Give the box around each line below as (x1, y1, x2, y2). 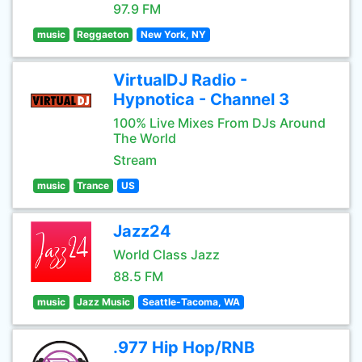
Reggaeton (77, 28, 129, 40)
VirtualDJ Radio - (113, 70, 247, 90)
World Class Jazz (113, 246, 220, 263)
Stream (113, 152, 157, 168)
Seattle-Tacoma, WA (141, 296, 240, 308)
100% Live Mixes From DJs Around (113, 115, 326, 131)
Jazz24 (113, 221, 171, 241)
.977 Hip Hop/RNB (113, 338, 255, 357)
